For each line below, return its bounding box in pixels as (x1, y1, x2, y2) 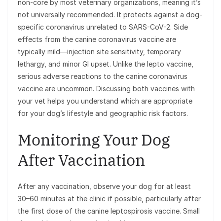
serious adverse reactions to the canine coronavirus (18, 72, 187, 81)
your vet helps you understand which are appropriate (18, 97, 192, 106)
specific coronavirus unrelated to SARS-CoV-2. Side (18, 23, 188, 32)
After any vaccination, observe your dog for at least (18, 182, 191, 191)
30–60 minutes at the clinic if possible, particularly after (18, 194, 201, 203)
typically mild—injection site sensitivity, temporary (18, 47, 181, 56)
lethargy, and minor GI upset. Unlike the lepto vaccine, (18, 60, 193, 69)
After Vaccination (18, 149, 145, 171)
